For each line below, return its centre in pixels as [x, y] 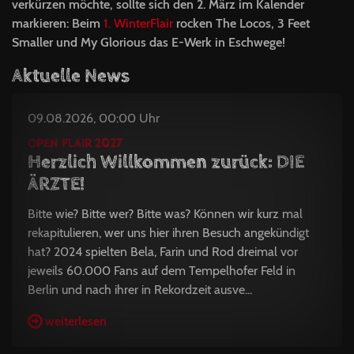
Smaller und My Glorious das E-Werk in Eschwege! [149, 42]
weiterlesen [76, 321]
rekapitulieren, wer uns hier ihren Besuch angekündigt [168, 233]
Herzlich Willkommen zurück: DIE [166, 162]
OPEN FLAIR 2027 [75, 143]
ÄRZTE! [56, 184]
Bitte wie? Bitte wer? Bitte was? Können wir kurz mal [165, 214]
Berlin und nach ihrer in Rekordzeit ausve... [140, 290]
